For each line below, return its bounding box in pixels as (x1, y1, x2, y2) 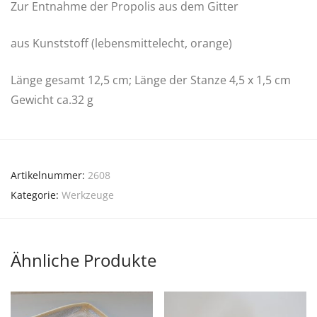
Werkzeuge (62, 188, 114, 202)
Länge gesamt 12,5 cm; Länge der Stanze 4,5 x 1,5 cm (11, 72, 291, 88)
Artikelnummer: (11, 168, 88, 183)
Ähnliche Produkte (11, 248, 156, 272)
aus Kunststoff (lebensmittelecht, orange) (11, 35, 232, 52)
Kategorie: (11, 188, 62, 202)
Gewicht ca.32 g (11, 92, 93, 108)
